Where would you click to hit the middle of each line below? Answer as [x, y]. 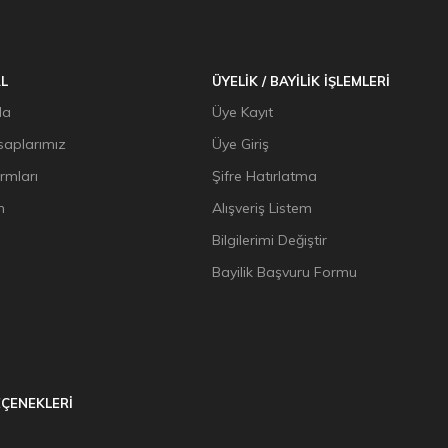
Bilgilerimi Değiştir [270, 240]
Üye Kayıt [243, 112]
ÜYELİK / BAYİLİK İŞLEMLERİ [301, 81]
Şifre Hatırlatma [265, 176]
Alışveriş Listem [262, 208]
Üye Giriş [241, 144]
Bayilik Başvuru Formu [285, 272]
